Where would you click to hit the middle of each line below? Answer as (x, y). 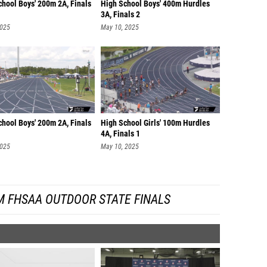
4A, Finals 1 (120, 134)
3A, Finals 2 (120, 15)
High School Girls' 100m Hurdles (155, 123)
